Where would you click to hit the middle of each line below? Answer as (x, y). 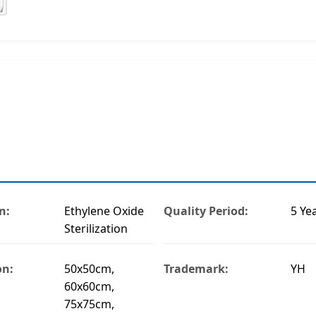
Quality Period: (206, 211)
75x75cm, (89, 304)
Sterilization (96, 228)
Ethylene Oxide (104, 211)
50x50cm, (89, 268)
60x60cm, (89, 286)
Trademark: (196, 268)
